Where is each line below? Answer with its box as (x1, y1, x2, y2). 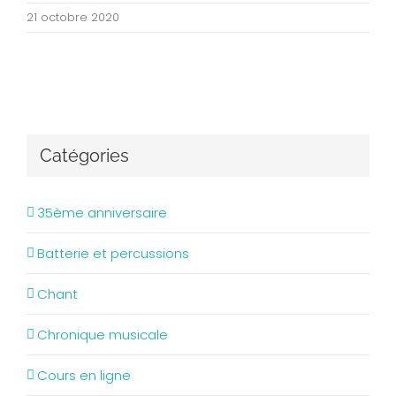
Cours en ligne (37, 366, 131, 385)
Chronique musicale (37, 325, 168, 344)
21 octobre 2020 (27, 9, 119, 26)
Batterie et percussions (37, 244, 189, 263)
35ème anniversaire (37, 203, 167, 222)
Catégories (40, 145, 129, 166)
